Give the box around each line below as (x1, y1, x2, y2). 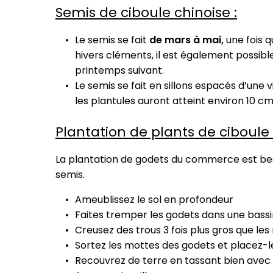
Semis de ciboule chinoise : (55, 3, 237, 23)
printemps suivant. (74, 63, 164, 78)
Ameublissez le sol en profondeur (74, 193, 233, 207)
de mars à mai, (149, 33, 224, 48)
